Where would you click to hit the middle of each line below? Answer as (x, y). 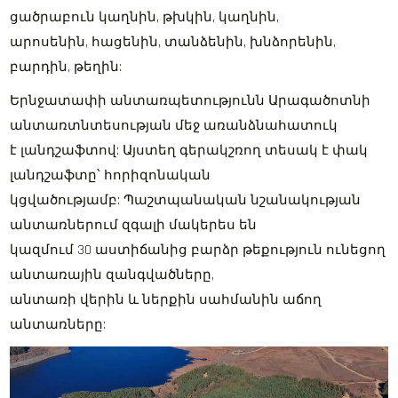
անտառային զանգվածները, (112, 275)
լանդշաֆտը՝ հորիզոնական (111, 175)
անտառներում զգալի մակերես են (134, 225)
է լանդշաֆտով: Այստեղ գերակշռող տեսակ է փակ (189, 151)
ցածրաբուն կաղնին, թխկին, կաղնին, (145, 17)
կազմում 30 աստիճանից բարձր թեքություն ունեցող (198, 250)
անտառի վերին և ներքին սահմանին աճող (166, 300)
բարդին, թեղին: (66, 67)
